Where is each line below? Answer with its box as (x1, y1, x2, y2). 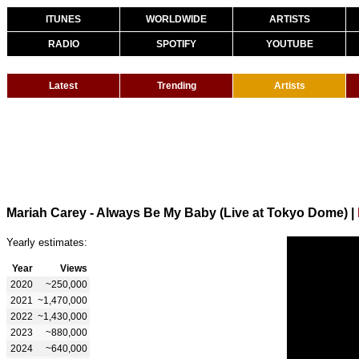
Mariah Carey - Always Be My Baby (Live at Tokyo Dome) (6, 205, 348, 220)
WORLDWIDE (146, 14, 207, 25)
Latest (49, 80, 78, 91)
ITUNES (46, 14, 81, 25)
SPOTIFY (156, 38, 196, 50)
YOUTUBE (265, 38, 313, 50)
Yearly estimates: (6, 236, 87, 248)
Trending (156, 80, 196, 91)
